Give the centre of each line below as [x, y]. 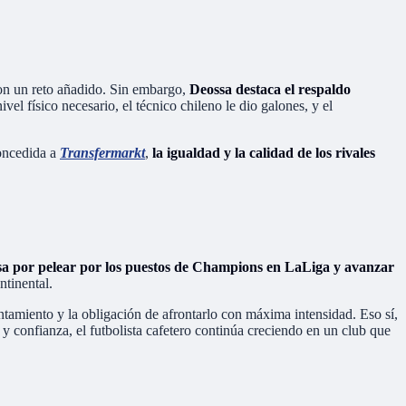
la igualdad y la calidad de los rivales [264, 152]
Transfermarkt [102, 152]
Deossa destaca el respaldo [270, 89]
